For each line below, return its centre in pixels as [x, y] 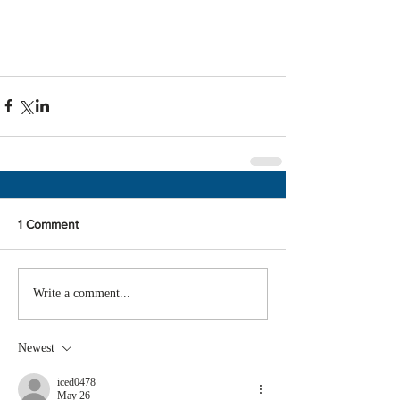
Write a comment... [82, 294]
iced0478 [76, 382]
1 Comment [48, 224]
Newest [36, 347]
